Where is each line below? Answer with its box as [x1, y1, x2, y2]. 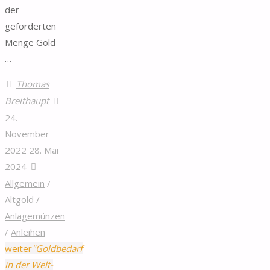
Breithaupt [5, 94, 49, 107]
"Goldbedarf [32, 242, 83, 254]
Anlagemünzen [5, 209, 65, 222]
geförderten [5, 19, 56, 32]
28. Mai [29, 143, 58, 156]
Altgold [5, 193, 34, 206]
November [5, 127, 49, 140]
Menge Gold [5, 36, 55, 48]
